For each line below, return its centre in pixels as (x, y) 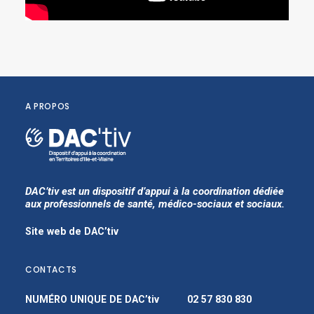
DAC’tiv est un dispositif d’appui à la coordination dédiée (155, 191)
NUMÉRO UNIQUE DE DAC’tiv (106, 299)
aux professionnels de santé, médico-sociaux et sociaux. (155, 204)
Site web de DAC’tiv (72, 231)
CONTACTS (51, 269)
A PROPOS (48, 106)
